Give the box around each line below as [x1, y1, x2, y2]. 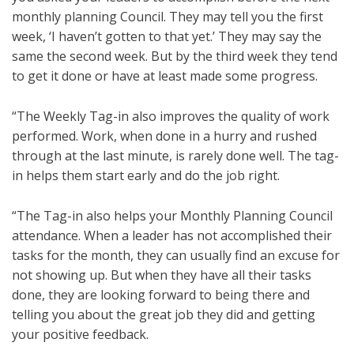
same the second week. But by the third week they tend [12, 47, 337, 66]
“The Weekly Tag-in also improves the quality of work [12, 107, 330, 126]
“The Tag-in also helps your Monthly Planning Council [12, 207, 333, 225]
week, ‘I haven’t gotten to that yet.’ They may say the [12, 28, 322, 46]
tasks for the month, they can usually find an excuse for [12, 247, 340, 265]
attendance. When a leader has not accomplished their [12, 227, 332, 245]
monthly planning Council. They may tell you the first [12, 8, 323, 26]
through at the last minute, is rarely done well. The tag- [12, 147, 339, 165]
